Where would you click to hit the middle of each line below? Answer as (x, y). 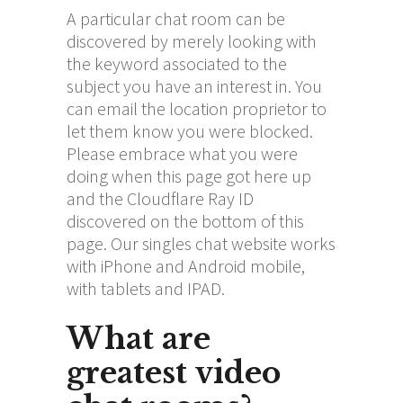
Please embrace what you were (182, 153)
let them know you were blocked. (190, 130)
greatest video (174, 372)
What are (139, 338)
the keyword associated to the (177, 63)
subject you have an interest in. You (194, 85)
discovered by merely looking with (192, 40)
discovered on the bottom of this (185, 220)
